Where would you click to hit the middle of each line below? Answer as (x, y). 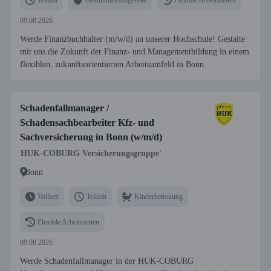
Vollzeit (48, 196)
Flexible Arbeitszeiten (68, 222)
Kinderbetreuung (158, 196)
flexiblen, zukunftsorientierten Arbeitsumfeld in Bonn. (113, 64)
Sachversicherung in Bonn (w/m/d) (91, 137)
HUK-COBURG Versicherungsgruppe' (91, 153)
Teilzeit (96, 196)
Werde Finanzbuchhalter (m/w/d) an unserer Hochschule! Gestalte (132, 39)
